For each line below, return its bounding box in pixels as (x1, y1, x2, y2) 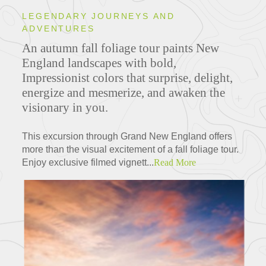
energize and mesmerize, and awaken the (22, 85, 226, 100)
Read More (154, 157, 197, 168)
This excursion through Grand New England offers (22, 131, 233, 142)
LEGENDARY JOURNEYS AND (22, 11, 175, 21)
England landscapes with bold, (22, 56, 177, 71)
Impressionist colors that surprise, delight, (22, 71, 233, 85)
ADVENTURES (22, 24, 95, 34)
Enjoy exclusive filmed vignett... (22, 157, 154, 168)
